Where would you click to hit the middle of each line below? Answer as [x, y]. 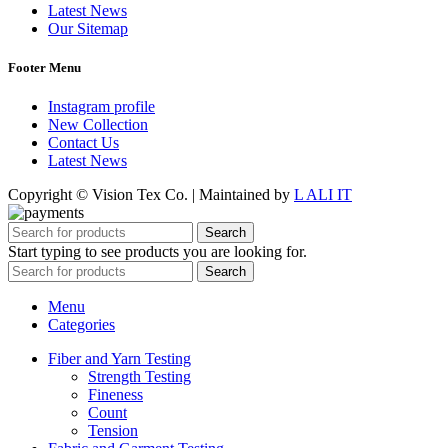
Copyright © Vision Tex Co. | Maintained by [151, 194]
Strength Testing [139, 376]
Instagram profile [101, 106]
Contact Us [83, 142]
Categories [81, 324]
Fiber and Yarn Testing [119, 358]
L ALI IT [323, 194]
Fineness [115, 394]
